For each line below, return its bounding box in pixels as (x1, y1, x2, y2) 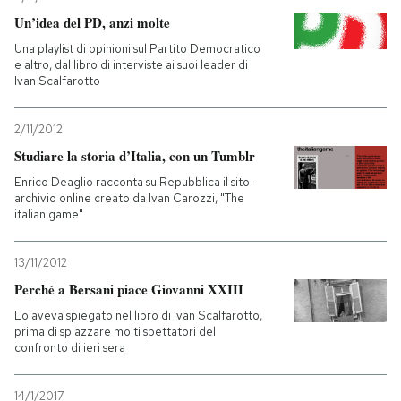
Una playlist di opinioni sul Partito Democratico (14, 41, 260, 56)
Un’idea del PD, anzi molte (14, 13, 170, 32)
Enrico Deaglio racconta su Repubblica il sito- (14, 175, 255, 190)
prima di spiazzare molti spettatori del (14, 324, 216, 339)
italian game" (14, 207, 83, 222)
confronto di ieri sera (14, 340, 125, 355)
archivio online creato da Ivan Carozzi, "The (14, 191, 244, 206)
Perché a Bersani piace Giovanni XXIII (14, 279, 243, 299)
